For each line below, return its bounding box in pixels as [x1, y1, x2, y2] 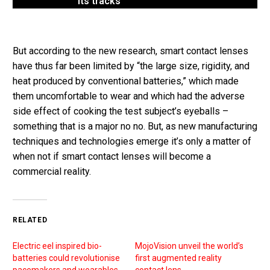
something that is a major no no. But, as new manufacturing [13, 121, 257, 133]
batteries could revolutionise [13, 253, 120, 263]
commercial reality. [13, 166, 91, 178]
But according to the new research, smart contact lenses [13, 45, 248, 57]
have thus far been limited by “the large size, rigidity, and [13, 60, 250, 72]
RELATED [13, 215, 48, 224]
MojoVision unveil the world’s [135, 240, 243, 251]
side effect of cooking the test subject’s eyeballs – [13, 105, 228, 118]
